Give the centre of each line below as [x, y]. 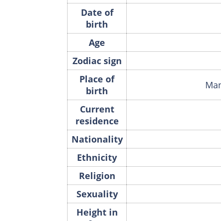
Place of [97, 79]
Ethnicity [97, 157]
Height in [97, 212]
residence [97, 121]
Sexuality [97, 194]
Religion [97, 175]
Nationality [97, 139]
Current [97, 109]
